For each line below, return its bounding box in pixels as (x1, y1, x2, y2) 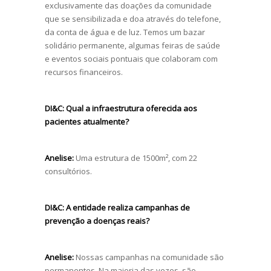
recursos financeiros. (45, 66, 123, 77)
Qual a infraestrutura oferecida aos (66, 102, 197, 114)
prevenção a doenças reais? (45, 215, 149, 226)
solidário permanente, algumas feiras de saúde (45, 39, 220, 51)
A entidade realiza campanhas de (64, 201, 190, 213)
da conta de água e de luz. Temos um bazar (45, 26, 205, 38)
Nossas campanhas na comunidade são (74, 251, 224, 263)
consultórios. (45, 165, 92, 177)
